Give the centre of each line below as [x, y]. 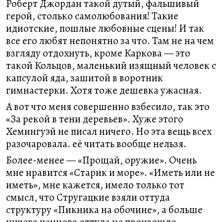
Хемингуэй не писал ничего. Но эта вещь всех [109, 131]
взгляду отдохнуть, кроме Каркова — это [98, 53]
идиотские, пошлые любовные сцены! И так [105, 28]
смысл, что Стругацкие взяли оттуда [88, 197]
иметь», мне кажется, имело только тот [95, 185]
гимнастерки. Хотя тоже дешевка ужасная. [104, 90]
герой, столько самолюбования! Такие [92, 16]
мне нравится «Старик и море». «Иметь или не [111, 172]
